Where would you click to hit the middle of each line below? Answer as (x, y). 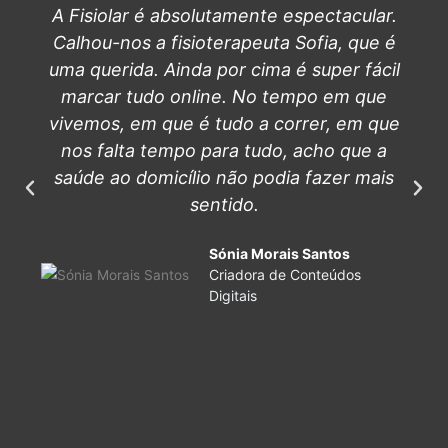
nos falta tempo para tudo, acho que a (224, 151)
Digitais (232, 296)
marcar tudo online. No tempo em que (224, 97)
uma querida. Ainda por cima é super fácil (224, 70)
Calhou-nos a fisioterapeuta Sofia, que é (224, 43)
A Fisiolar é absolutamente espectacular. (224, 16)
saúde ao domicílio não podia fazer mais (224, 178)
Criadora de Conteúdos (284, 275)
